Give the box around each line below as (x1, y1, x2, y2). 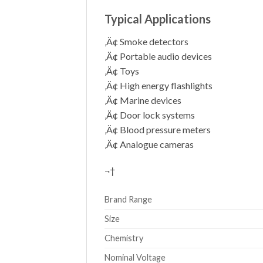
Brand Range (104, 194, 152, 205)
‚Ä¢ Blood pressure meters (104, 123, 211, 135)
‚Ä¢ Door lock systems (104, 109, 195, 120)
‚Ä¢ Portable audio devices (104, 50, 212, 62)
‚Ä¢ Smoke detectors (104, 35, 188, 47)
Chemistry (104, 233, 143, 244)
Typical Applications (104, 11, 211, 26)
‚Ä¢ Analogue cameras (104, 138, 194, 150)
